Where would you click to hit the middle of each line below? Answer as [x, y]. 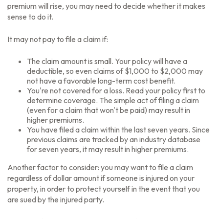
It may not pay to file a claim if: [58, 39]
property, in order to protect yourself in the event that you [104, 189]
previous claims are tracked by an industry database [114, 139]
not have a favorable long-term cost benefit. [101, 81]
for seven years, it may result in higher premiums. [108, 149]
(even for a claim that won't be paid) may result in [109, 110]
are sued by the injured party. [56, 199]
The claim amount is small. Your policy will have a [107, 61]
